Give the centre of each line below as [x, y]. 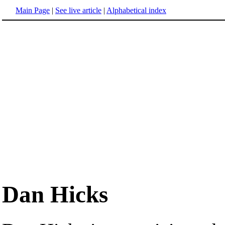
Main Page [33, 10]
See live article [78, 10]
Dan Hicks [55, 195]
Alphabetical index [136, 10]
